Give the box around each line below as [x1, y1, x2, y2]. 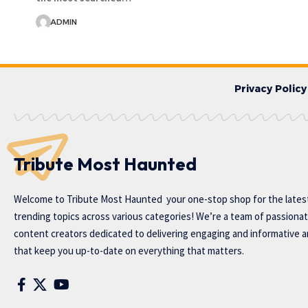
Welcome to [14, 192, 67, 206]
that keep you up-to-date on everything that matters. [14, 243, 244, 257]
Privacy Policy [234, 82, 307, 95]
